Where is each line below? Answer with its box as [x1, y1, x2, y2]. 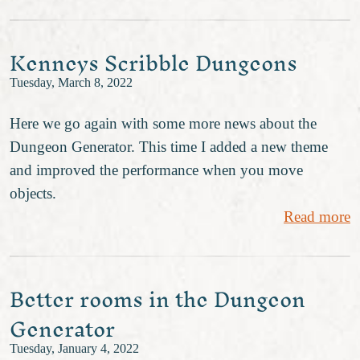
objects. [10, 185, 56, 202]
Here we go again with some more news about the [10, 115, 317, 133]
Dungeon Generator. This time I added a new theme [10, 138, 328, 156]
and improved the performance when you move [10, 162, 303, 179]
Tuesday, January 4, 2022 [10, 342, 139, 357]
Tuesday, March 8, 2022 [10, 75, 133, 90]
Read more [284, 208, 350, 226]
